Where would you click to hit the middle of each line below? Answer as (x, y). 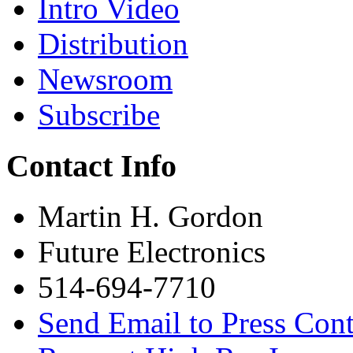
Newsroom (105, 79)
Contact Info (91, 165)
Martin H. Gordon (150, 217)
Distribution (113, 43)
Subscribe (99, 114)
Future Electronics (152, 252)
